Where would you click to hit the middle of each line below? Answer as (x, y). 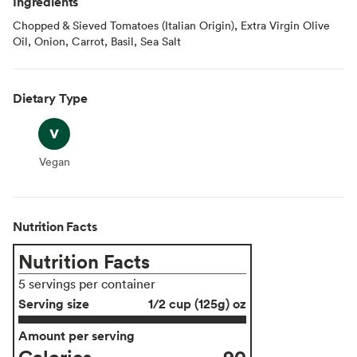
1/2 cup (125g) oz (197, 303)
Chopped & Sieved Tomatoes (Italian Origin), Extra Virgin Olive (171, 25)
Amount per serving (76, 335)
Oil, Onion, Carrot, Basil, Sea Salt (97, 41)
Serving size (54, 303)
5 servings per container (87, 283)
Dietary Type (51, 98)
